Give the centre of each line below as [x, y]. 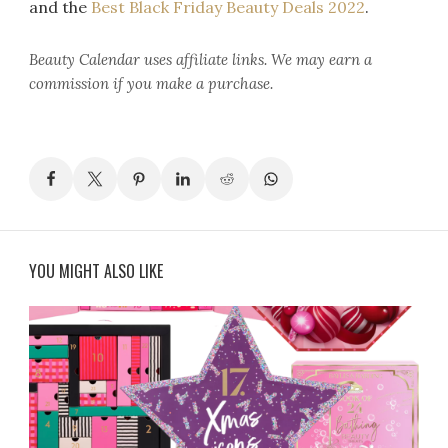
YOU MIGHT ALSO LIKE [96, 270]
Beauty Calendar [85, 59]
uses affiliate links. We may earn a [256, 59]
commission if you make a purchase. [151, 83]
